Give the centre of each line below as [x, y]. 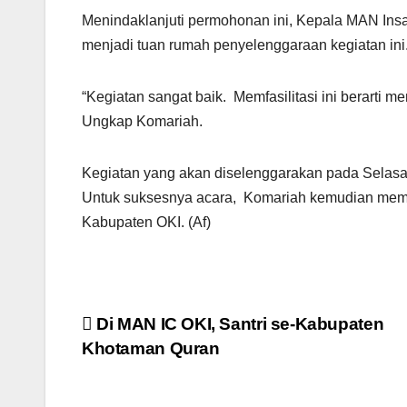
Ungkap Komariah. [142, 122]
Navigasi [140, 331]
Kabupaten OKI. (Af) [146, 223]
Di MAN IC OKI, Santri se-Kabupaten [238, 324]
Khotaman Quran [151, 349]
